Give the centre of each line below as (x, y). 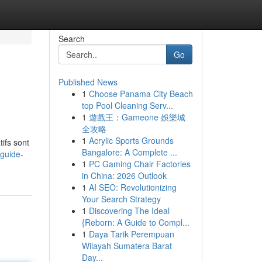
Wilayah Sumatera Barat (127, 246)
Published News (88, 82)
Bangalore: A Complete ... (129, 152)
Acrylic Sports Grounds (131, 140)
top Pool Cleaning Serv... (127, 105)
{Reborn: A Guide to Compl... (135, 222)
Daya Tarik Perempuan (131, 234)
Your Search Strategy (121, 199)
